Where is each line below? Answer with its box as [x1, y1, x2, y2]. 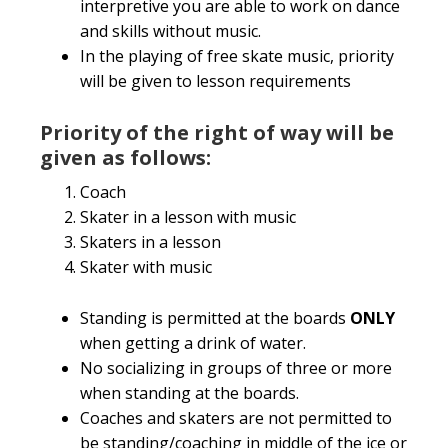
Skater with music [80, 256, 212, 278]
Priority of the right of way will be [40, 119, 394, 146]
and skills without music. [80, 20, 261, 42]
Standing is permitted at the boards [80, 307, 350, 329]
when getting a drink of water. [80, 332, 306, 354]
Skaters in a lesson [80, 231, 221, 253]
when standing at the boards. [80, 382, 299, 404]
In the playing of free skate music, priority [80, 45, 394, 67]
